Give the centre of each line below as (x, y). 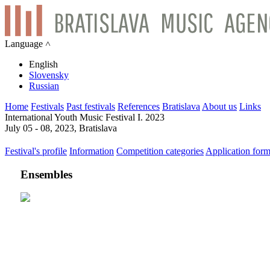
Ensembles (46, 174)
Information (92, 151)
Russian (44, 86)
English (43, 64)
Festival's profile (36, 151)
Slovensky (49, 75)
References (139, 106)
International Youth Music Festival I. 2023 (85, 117)
